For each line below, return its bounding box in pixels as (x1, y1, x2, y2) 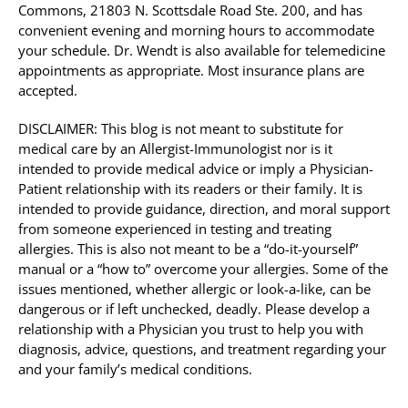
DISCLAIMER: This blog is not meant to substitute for (18, 119, 343, 138)
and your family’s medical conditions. (18, 360, 252, 379)
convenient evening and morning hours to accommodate (18, 21, 374, 40)
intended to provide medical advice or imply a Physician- (18, 159, 373, 178)
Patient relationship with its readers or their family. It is (18, 179, 362, 199)
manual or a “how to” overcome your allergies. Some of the (18, 260, 388, 279)
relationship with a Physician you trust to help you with (18, 320, 363, 339)
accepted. (18, 81, 77, 100)
